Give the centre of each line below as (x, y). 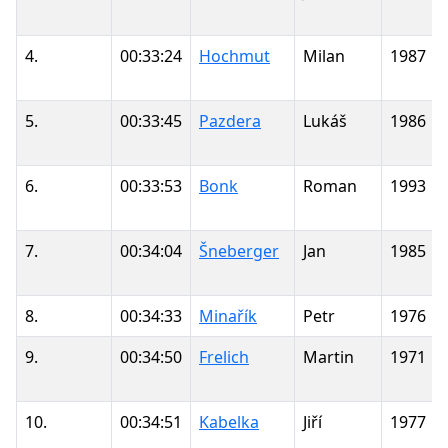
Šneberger (239, 250)
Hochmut (234, 55)
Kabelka (229, 421)
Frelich (224, 356)
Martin (328, 356)
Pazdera (230, 120)
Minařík (228, 315)
